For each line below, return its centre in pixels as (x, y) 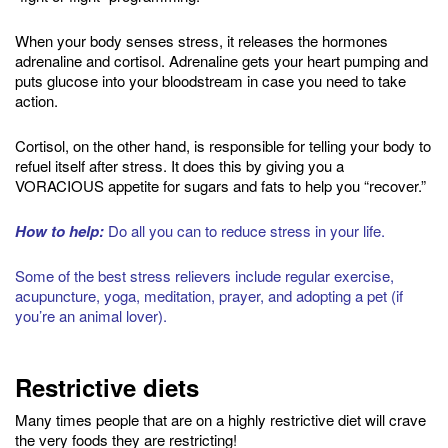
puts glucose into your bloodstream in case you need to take (210, 80)
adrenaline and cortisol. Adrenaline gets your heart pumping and (221, 60)
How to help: (59, 230)
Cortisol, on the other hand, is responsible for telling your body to (223, 145)
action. (36, 100)
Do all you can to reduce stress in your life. (246, 230)
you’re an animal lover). (91, 315)
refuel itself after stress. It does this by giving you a (179, 165)
